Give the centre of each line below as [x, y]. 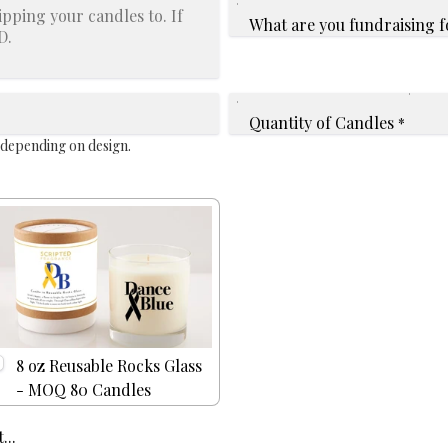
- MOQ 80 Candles [83, 390]
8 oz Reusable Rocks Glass [109, 366]
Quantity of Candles [321, 122]
